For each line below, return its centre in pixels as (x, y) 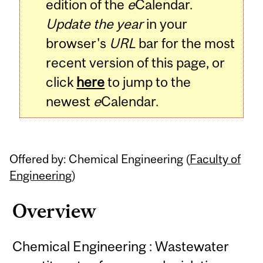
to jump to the (148, 82)
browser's (78, 43)
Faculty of (215, 159)
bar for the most (186, 43)
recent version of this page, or (136, 63)
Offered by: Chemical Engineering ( (100, 159)
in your (166, 24)
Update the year (95, 24)
